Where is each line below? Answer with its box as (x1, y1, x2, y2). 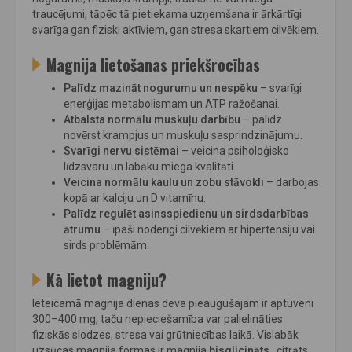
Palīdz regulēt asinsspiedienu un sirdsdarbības (64, 207, 309, 221)
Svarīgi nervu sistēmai (64, 145, 179, 158)
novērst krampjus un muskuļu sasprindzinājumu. (64, 129, 302, 142)
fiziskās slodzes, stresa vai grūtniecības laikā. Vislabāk (32, 328, 299, 342)
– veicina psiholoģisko (179, 145, 289, 158)
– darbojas (264, 176, 319, 189)
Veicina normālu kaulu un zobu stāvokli (64, 176, 264, 189)
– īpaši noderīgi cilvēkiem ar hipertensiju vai (101, 223, 315, 236)
